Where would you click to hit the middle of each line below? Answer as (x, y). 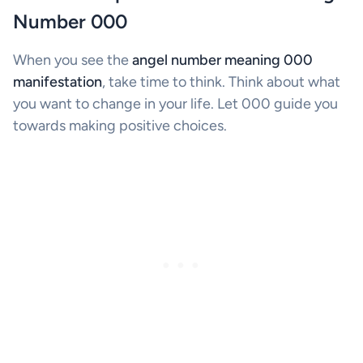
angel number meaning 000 (222, 60)
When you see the (73, 60)
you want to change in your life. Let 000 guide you (175, 104)
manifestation (58, 82)
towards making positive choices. (120, 126)
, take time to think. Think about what (221, 82)
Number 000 (70, 22)
